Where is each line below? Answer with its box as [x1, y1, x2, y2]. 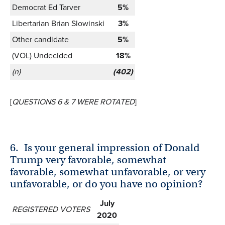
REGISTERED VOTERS [12, 203, 90, 215]
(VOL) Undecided [12, 49, 72, 61]
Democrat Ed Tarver [12, 1, 80, 13]
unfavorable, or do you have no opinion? [10, 177, 202, 191]
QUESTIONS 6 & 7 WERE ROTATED [12, 95, 135, 107]
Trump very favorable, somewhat [10, 153, 166, 167]
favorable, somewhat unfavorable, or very [10, 165, 205, 179]
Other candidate [12, 33, 69, 45]
